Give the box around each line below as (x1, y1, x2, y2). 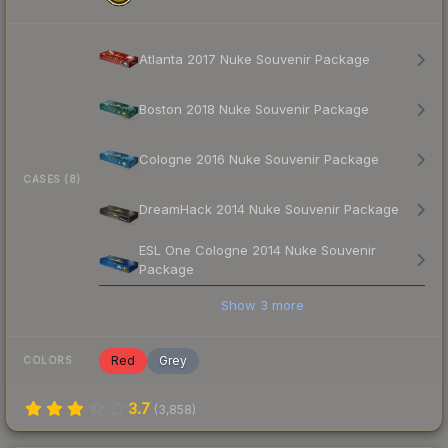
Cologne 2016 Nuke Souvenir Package (139, 151, 379, 168)
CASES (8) (23, 173, 81, 186)
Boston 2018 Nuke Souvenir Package (139, 101, 369, 118)
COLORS (23, 354, 72, 367)
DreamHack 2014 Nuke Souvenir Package (139, 201, 399, 218)
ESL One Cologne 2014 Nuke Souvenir (139, 241, 376, 258)
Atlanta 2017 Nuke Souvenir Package (139, 51, 370, 68)
